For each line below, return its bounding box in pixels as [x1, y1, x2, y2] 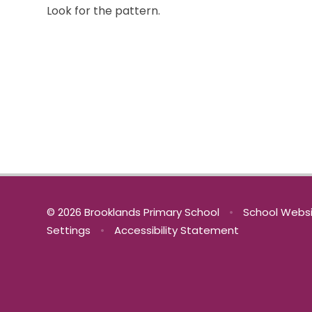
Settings [47, 223, 91, 238]
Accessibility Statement [114, 223, 239, 238]
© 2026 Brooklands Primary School [47, 205, 223, 220]
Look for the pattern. [47, 3, 161, 19]
